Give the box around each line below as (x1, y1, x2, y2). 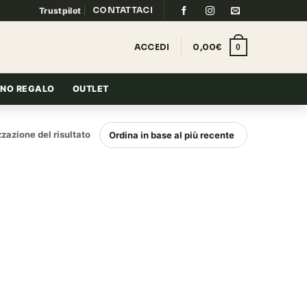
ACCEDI (134, 41, 170, 52)
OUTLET (72, 84, 109, 94)
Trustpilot (39, 5, 82, 16)
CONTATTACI (92, 5, 153, 15)
